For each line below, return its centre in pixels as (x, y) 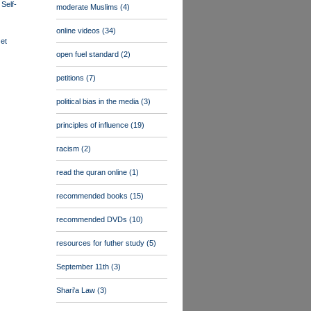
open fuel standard (89, 54)
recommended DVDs (93, 219)
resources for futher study (101, 243)
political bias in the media (99, 101)
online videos (79, 31)
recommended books (93, 196)
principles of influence (93, 125)
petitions (71, 78)
